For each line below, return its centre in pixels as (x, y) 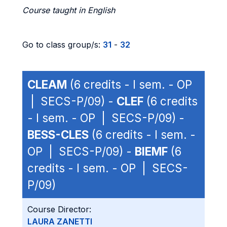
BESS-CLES (58, 135)
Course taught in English (69, 10)
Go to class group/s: (63, 45)
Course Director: (59, 209)
